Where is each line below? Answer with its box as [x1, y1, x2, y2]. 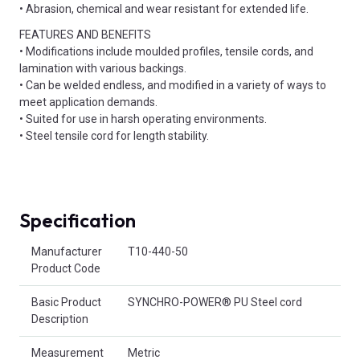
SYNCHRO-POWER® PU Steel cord [128, 296, 302, 309]
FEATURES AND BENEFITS [19, 28, 151, 42]
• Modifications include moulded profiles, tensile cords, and [19, 45, 313, 59]
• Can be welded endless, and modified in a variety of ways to [19, 79, 326, 92]
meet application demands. [19, 96, 157, 109]
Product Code [31, 262, 100, 276]
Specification [19, 208, 136, 233]
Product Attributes [18, 236, 112, 250]
